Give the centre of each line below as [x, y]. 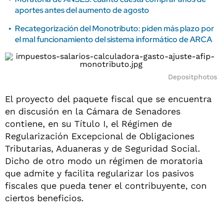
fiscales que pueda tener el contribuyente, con [106, 186]
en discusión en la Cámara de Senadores [93, 111]
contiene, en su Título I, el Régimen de [88, 124]
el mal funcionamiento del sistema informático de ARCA [113, 39]
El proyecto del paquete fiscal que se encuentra [108, 99]
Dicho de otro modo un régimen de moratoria [104, 161]
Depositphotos [193, 77]
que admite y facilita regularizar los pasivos [99, 173]
